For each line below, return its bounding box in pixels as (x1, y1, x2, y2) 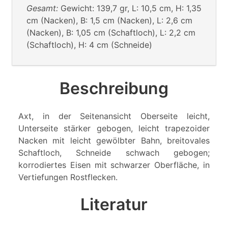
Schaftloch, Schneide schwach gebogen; (18, 147, 210, 158)
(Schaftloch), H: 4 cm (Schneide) (26, 39, 152, 50)
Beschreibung (60, 78, 168, 98)
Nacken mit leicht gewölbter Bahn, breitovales (18, 135, 210, 146)
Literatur (80, 194, 148, 214)
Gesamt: (26, 3, 61, 13)
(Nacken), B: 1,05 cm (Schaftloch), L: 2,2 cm (26, 27, 195, 38)
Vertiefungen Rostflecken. (18, 172, 118, 182)
